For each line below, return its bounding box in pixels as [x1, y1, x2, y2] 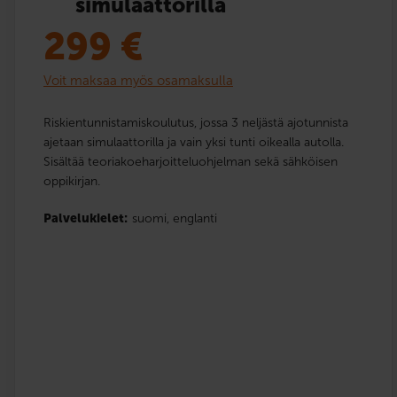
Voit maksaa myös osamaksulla [43, 72, 233, 89]
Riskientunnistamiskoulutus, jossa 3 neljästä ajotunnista [43, 114, 348, 130]
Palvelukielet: [43, 210, 128, 226]
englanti [173, 210, 217, 226]
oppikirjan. [43, 173, 100, 189]
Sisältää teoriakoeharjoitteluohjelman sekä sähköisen [43, 153, 338, 169]
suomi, [132, 210, 169, 226]
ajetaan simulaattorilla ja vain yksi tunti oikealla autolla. [43, 134, 344, 150]
